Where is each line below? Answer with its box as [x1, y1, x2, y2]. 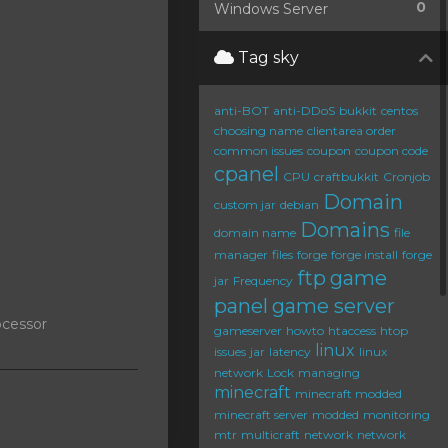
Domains [300, 218, 390, 242]
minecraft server [214, 407, 308, 422]
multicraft [241, 427, 300, 442]
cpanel [214, 162, 279, 186]
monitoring [363, 407, 430, 422]
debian [280, 197, 319, 212]
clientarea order [307, 123, 396, 138]
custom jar [214, 197, 276, 212]
